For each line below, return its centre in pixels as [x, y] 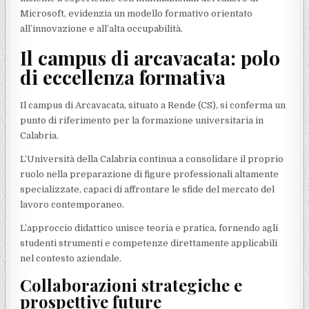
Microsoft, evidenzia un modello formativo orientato [137, 13]
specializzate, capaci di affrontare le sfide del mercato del [148, 190]
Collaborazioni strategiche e [131, 285]
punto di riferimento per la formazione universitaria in [142, 121]
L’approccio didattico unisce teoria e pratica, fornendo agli [149, 228]
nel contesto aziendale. [71, 259]
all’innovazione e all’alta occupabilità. [102, 28]
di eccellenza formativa [123, 77]
